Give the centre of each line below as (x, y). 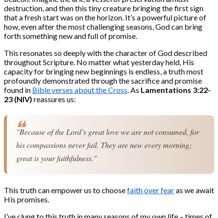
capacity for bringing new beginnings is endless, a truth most (104, 72)
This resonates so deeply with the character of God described (106, 53)
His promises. (27, 199)
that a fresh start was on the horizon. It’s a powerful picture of (105, 18)
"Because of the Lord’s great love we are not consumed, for (108, 131)
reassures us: (54, 99)
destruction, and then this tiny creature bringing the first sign (104, 8)
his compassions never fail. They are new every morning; (104, 145)
